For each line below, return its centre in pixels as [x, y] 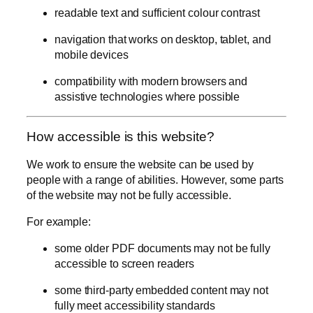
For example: [59, 221]
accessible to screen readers [125, 263]
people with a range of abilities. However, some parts [155, 180]
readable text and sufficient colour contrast [157, 13]
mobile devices [92, 54]
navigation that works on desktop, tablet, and [163, 39]
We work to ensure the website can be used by [140, 164]
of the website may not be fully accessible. [129, 195]
